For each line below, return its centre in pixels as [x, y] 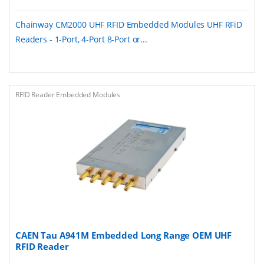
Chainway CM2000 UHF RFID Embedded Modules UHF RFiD [129, 24]
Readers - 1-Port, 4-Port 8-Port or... [81, 39]
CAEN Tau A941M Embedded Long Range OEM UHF [124, 235]
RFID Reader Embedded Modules [68, 94]
